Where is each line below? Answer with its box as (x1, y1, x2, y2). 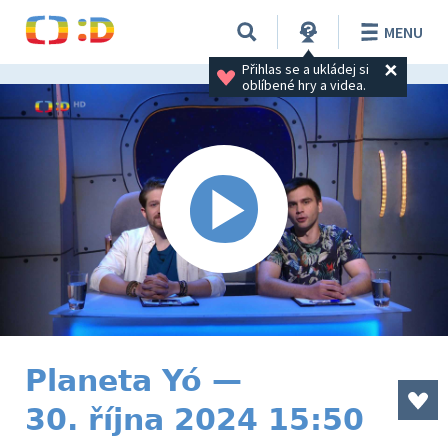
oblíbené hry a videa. (241, 75, 366, 94)
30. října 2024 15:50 (25, 402, 364, 437)
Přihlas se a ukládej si (241, 59, 372, 78)
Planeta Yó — (25, 363, 242, 398)
